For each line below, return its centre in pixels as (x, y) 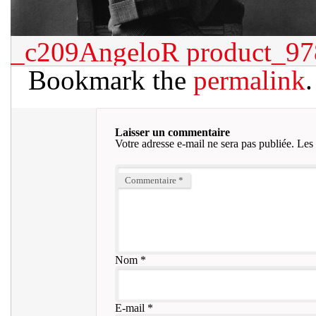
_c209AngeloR (95, 52)
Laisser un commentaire (172, 132)
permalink (249, 80)
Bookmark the (111, 80)
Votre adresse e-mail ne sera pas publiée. (204, 144)
